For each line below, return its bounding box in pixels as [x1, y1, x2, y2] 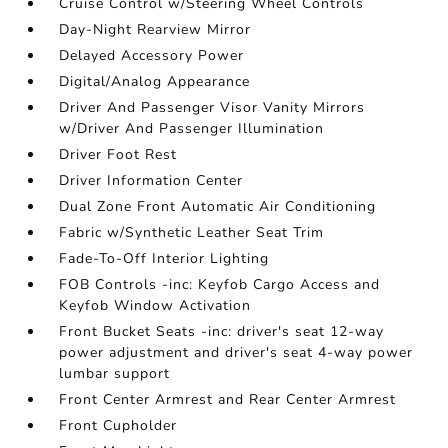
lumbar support [59, 364, 171, 384]
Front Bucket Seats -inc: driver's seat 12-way [59, 322, 385, 342]
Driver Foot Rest [59, 145, 178, 165]
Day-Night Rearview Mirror [59, 20, 252, 40]
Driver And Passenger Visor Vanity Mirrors [59, 98, 366, 118]
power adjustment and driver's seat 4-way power [59, 343, 414, 363]
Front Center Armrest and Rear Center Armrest [59, 390, 397, 410]
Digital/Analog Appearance [59, 72, 251, 92]
